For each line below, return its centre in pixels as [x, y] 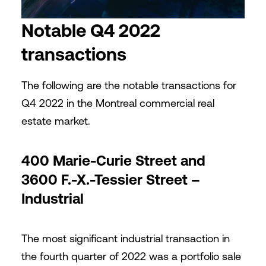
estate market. [56, 121]
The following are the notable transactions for [129, 85]
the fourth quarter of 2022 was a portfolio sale [131, 256]
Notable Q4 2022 [91, 30]
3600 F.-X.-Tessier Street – [110, 180]
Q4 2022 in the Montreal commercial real [118, 103]
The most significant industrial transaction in [125, 238]
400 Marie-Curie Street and [113, 161]
